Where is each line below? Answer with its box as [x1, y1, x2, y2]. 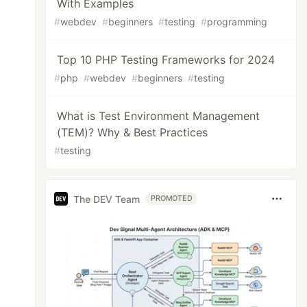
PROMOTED [151, 194, 193, 203]
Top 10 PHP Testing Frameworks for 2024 [57, 53, 275, 66]
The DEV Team [73, 193, 140, 205]
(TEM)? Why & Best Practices [57, 125, 208, 139]
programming [207, 16, 268, 27]
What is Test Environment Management [57, 109, 260, 123]
